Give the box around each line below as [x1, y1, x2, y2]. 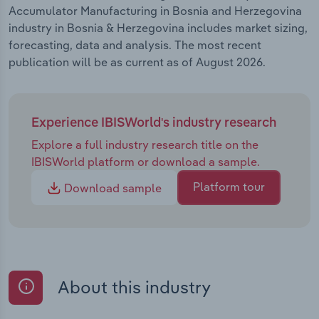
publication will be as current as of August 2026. [9, 55, 266, 70]
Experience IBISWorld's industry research [31, 117, 276, 130]
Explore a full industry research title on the [31, 137, 258, 152]
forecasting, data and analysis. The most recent [9, 38, 261, 53]
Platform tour [193, 179, 265, 194]
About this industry [54, 276, 211, 298]
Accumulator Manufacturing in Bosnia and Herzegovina [9, 4, 302, 19]
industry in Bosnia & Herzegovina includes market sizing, [9, 21, 308, 36]
